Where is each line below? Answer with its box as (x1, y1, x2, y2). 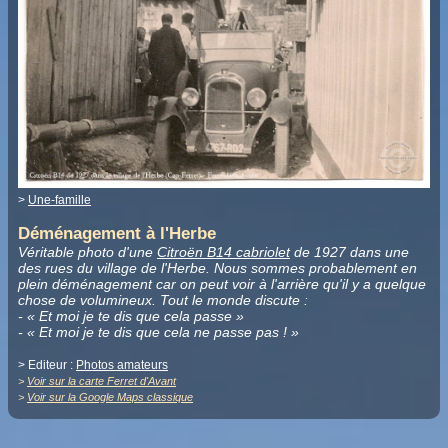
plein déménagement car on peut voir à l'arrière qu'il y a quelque (18, 275, 426, 292)
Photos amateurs (76, 357, 168, 372)
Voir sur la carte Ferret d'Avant (27, 374, 176, 387)
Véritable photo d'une (18, 243, 157, 260)
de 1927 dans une (290, 243, 409, 260)
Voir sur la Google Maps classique (27, 390, 193, 403)
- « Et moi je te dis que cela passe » (18, 307, 244, 324)
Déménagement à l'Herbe (18, 223, 216, 243)
